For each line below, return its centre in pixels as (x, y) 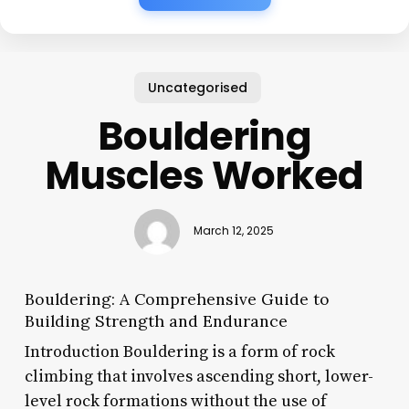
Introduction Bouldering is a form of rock (179, 351)
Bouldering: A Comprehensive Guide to (177, 299)
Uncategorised (197, 87)
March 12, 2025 (234, 231)
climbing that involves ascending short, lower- (199, 376)
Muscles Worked (204, 175)
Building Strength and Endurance (156, 320)
